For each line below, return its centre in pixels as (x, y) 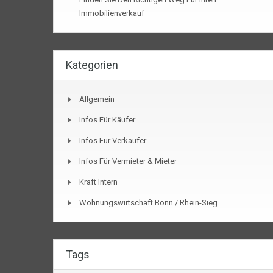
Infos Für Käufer (107, 120)
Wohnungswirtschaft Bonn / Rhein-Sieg (148, 203)
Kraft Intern (98, 182)
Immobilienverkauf (112, 13)
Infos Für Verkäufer (113, 141)
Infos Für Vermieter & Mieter (128, 161)
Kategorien (92, 65)
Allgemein (97, 99)
